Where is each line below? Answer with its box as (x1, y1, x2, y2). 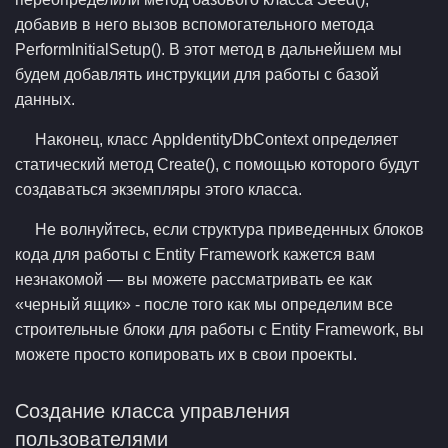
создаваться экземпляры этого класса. (15, 181, 302, 198)
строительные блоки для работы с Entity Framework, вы (15, 321, 424, 338)
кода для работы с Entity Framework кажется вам (15, 246, 375, 263)
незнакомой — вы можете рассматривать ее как (15, 271, 372, 288)
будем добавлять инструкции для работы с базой (15, 66, 379, 83)
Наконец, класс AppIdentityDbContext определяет (35, 131, 398, 148)
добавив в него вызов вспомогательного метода (15, 16, 374, 33)
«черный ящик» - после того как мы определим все (15, 296, 393, 313)
